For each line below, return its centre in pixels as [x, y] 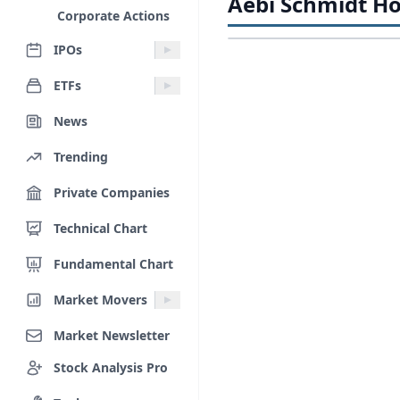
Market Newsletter [112, 335]
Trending [81, 156]
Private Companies [112, 192]
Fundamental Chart [113, 263]
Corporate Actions [113, 16]
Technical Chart [100, 228]
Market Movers [100, 299]
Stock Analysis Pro [111, 367]
